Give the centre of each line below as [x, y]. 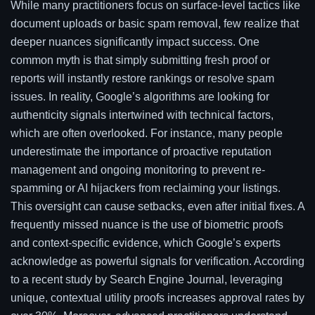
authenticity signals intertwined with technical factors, [142, 115]
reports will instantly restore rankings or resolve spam [142, 79]
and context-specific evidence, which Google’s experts [146, 243]
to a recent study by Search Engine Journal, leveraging [147, 280]
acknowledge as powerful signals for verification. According [157, 262]
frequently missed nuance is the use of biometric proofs [147, 225]
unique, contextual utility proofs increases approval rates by [157, 298]
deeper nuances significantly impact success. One [135, 42]
